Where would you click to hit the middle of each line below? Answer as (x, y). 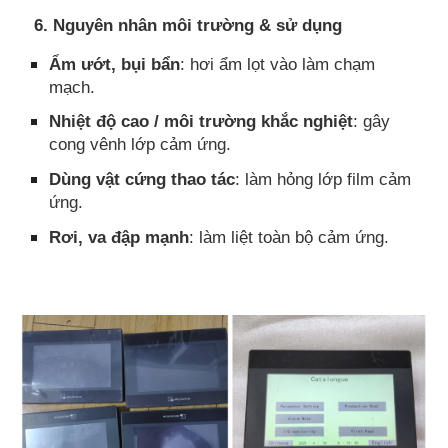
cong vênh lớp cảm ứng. (140, 144)
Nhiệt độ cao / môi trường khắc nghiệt (201, 121)
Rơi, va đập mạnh (119, 236)
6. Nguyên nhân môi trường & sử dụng (186, 25)
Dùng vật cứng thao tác (142, 179)
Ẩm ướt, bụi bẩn (115, 63)
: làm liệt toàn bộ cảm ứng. (289, 236)
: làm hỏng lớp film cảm (323, 179)
